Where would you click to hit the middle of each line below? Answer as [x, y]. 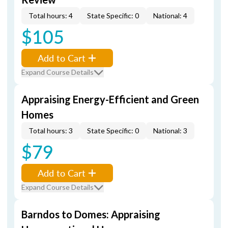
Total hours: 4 [51, 16]
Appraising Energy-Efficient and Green [110, 99]
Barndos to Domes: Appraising [91, 214]
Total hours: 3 [51, 131]
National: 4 [170, 16]
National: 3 [170, 131]
